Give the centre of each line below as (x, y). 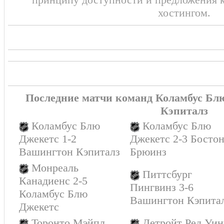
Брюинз (148, 152)
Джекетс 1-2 (48, 139)
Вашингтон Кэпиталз (69, 152)
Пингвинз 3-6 (162, 187)
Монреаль (55, 168)
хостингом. (184, 13)
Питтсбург (167, 174)
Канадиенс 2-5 (53, 181)
